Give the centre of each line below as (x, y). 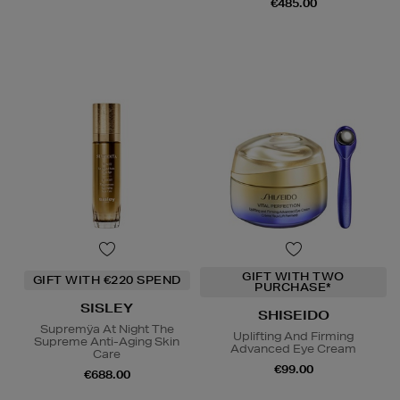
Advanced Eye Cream (293, 349)
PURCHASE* (293, 287)
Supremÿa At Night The (107, 329)
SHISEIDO (293, 316)
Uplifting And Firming (293, 337)
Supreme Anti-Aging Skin (107, 342)
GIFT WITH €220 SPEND (107, 280)
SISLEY (107, 308)
